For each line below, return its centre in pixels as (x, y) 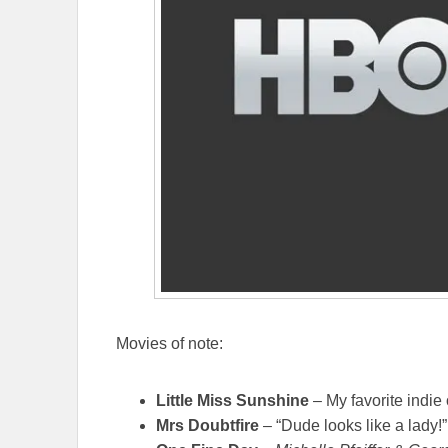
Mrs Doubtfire (207, 425)
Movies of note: (169, 343)
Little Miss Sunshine (232, 400)
